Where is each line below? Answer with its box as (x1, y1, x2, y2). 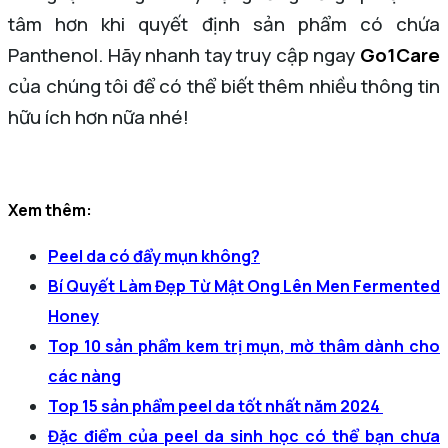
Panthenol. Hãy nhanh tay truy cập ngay (8, 41, 360, 68)
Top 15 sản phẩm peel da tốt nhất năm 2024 (48, 394, 383, 417)
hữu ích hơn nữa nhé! (8, 103, 189, 130)
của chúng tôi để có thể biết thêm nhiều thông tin (8, 72, 440, 99)
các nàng (48, 364, 121, 387)
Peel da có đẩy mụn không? (48, 244, 260, 267)
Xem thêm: (8, 198, 92, 221)
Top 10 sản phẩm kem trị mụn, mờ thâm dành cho (48, 334, 440, 357)
